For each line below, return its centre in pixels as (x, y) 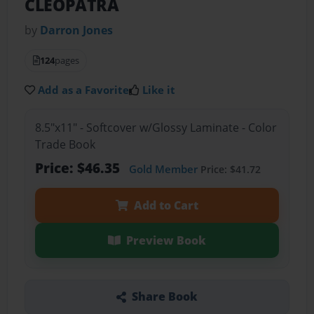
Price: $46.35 (79, 168)
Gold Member (163, 169)
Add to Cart (166, 205)
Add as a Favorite (84, 90)
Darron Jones (77, 30)
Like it (159, 90)
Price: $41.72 (229, 169)
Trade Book (65, 144)
